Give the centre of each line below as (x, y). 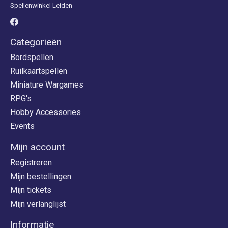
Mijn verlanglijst (38, 204)
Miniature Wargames (47, 85)
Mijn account (37, 147)
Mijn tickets (31, 190)
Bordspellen (32, 58)
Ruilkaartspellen (39, 71)
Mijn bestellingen (41, 176)
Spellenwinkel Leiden (41, 5)
